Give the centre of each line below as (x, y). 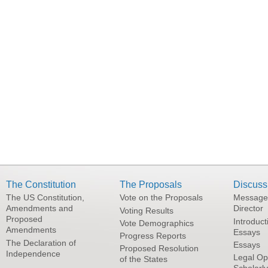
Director (248, 208)
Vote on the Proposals (161, 198)
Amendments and (39, 208)
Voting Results (147, 210)
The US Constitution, (45, 198)
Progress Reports (153, 235)
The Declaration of (41, 243)
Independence (33, 253)
